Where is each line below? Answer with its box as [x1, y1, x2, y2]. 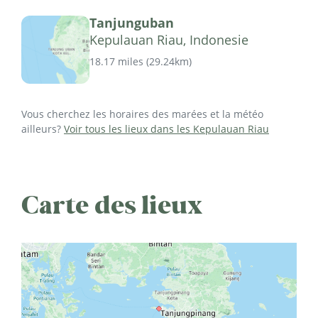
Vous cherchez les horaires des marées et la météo [21, 106, 263, 121]
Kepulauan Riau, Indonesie [89, 31, 248, 48]
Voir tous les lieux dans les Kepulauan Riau [64, 121, 269, 136]
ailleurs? [21, 121, 64, 136]
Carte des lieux [21, 188, 203, 221]
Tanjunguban [89, 13, 174, 31]
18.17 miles [89, 54, 143, 68]
